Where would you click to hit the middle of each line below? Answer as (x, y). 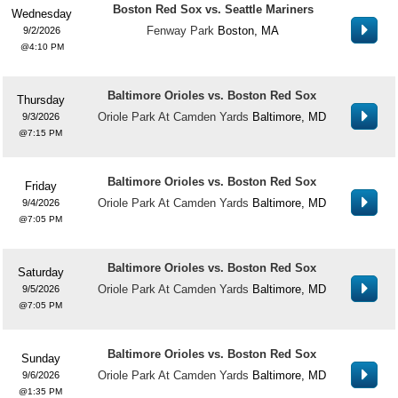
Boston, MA (248, 31)
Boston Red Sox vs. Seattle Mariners (213, 9)
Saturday (40, 272)
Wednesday (42, 14)
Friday (40, 186)
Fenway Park (180, 31)
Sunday (40, 358)
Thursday (40, 100)
